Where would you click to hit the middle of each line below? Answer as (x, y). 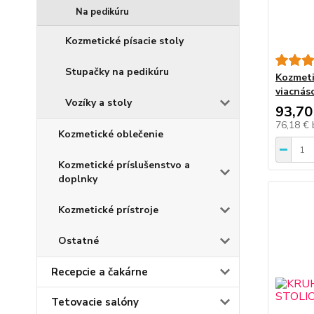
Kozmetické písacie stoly (124, 41)
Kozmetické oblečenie (111, 134)
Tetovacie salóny (95, 302)
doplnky (78, 179)
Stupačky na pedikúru (117, 72)
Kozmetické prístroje (108, 210)
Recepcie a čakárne (100, 272)
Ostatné (78, 241)
